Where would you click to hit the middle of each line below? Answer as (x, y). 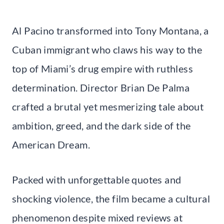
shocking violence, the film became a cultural (111, 198)
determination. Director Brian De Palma (101, 87)
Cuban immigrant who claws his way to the (107, 49)
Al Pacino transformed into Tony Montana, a (110, 30)
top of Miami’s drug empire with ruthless (102, 68)
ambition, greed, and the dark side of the (101, 125)
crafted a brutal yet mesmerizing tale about (108, 106)
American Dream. (51, 144)
